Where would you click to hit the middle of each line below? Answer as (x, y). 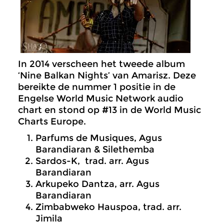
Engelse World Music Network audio (101, 98)
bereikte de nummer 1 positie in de (97, 87)
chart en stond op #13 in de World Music (109, 110)
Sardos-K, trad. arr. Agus (92, 161)
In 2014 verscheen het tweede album (101, 64)
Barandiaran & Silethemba (95, 149)
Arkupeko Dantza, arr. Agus (97, 184)
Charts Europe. (52, 121)
